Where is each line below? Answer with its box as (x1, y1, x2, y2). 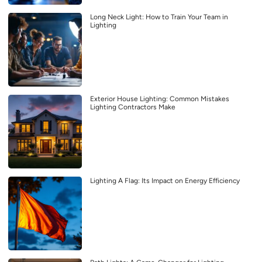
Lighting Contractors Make (90, 103, 175, 112)
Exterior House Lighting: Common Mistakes (90, 95, 229, 104)
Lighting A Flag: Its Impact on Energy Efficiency (90, 177, 240, 185)
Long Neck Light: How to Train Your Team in (90, 13, 228, 22)
